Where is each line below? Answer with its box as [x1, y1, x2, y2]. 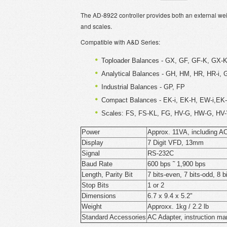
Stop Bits [82, 181, 109, 189]
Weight [82, 203, 102, 210]
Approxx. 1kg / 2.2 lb [147, 203, 209, 210]
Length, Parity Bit [82, 171, 133, 178]
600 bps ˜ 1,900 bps [147, 160, 206, 168]
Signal [82, 149, 100, 157]
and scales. [81, 22, 112, 30]
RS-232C [147, 149, 174, 157]
